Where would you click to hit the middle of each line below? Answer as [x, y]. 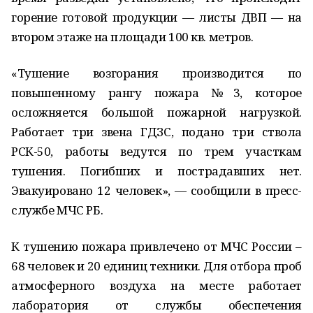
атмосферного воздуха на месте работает [156, 285]
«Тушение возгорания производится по [156, 73]
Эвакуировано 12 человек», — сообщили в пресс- [156, 190]
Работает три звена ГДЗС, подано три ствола [156, 132]
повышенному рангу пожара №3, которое [156, 93]
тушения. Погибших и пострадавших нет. [156, 171]
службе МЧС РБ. [57, 210]
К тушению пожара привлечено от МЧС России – [156, 246]
